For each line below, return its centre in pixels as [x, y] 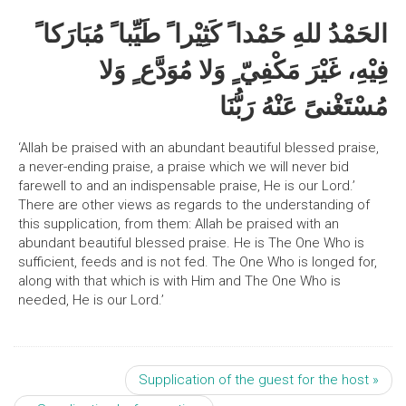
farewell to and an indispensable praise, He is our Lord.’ [187, 186]
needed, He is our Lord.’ [91, 300]
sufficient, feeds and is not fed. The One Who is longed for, [198, 262]
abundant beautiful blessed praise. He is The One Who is [191, 243]
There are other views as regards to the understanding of [194, 205]
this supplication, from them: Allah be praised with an [179, 224]
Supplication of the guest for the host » [259, 380]
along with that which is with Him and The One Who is [179, 281]
